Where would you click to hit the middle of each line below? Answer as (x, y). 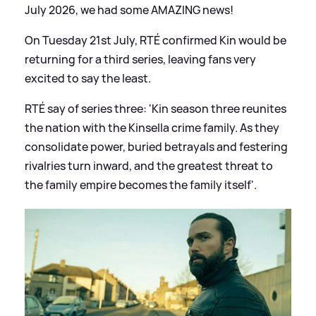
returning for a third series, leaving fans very (140, 59)
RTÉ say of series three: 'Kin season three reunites (156, 108)
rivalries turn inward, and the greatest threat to (149, 165)
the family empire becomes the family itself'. (141, 184)
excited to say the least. (88, 78)
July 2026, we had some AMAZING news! (129, 10)
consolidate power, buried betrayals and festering (156, 146)
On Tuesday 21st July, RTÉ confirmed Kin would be (156, 40)
